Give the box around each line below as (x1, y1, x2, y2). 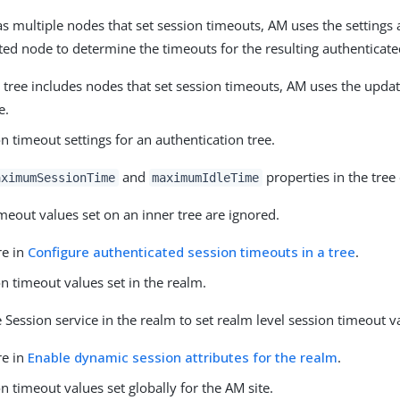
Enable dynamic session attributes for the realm (28, 347, 338, 366)
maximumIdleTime (152, 170, 260, 185)
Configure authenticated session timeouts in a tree (28, 242, 356, 261)
